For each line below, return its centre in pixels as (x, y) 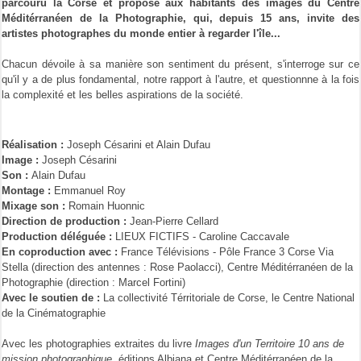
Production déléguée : (58, 236)
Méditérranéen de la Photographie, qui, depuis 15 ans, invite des (180, 18)
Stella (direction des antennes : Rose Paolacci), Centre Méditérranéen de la (177, 267)
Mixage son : (35, 205)
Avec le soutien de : (52, 297)
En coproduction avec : (61, 251)
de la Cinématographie (54, 313)
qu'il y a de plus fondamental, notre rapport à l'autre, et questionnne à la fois (180, 79)
